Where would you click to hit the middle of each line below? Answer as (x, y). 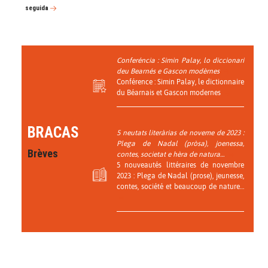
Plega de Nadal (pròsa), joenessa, (180, 143)
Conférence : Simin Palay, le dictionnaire (180, 82)
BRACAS (53, 132)
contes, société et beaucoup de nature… (180, 186)
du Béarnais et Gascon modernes (170, 92)
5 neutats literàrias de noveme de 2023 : (180, 133)
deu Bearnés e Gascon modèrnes (170, 71)
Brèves (43, 153)
